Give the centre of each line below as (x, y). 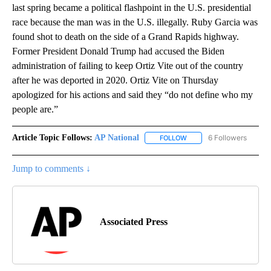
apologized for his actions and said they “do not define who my (132, 94)
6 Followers (227, 137)
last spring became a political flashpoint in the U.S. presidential (132, 7)
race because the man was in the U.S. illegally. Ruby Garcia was (135, 22)
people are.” (35, 109)
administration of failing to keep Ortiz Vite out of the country (128, 65)
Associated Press (134, 222)
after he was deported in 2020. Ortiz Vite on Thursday (115, 80)
